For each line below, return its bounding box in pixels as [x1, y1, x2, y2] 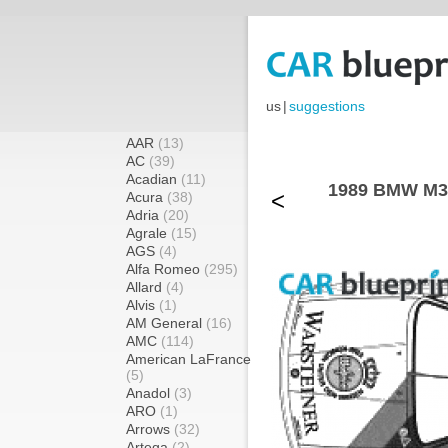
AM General [126, 315, 206, 331]
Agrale [126, 225, 171, 241]
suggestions [289, 98, 365, 115]
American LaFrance [126, 351, 251, 367]
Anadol [126, 385, 174, 401]
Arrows [126, 421, 174, 437]
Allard [126, 279, 166, 295]
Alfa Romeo [126, 261, 204, 277]
